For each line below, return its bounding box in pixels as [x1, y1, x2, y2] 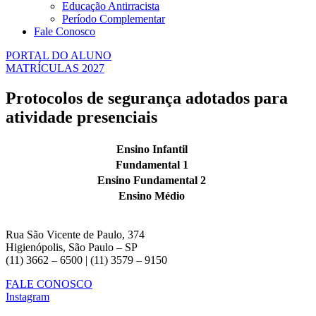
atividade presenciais [6, 107, 157, 126]
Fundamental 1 [115, 158, 188, 171]
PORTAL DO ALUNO [6, 49, 111, 61]
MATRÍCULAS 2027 [6, 61, 104, 74]
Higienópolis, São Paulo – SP [6, 241, 138, 253]
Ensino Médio [119, 189, 185, 202]
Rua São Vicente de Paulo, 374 [6, 228, 145, 241]
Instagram [6, 290, 49, 303]
